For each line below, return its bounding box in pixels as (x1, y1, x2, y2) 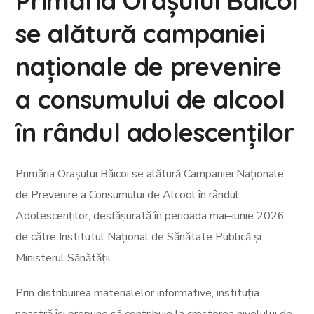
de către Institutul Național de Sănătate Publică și (15, 229, 262, 245)
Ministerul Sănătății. (15, 250, 113, 266)
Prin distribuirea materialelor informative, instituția (15, 285, 260, 301)
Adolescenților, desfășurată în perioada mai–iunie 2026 (15, 208, 285, 224)
